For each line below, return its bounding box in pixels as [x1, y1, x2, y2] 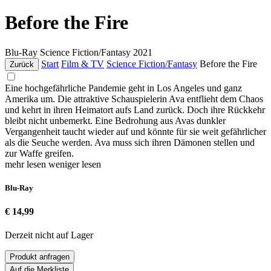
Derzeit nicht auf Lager [5, 230, 93, 241]
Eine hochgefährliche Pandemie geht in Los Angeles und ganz [5, 82, 242, 93]
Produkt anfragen [10, 252, 70, 262]
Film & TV [61, 58, 104, 69]
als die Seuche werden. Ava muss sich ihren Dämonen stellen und [5, 137, 255, 148]
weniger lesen [48, 158, 101, 169]
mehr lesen [5, 158, 48, 169]
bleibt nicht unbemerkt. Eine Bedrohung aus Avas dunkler [5, 115, 226, 126]
